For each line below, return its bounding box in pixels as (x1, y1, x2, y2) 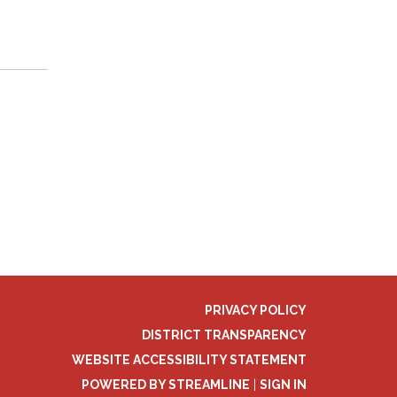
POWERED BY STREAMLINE (82, 377, 250, 392)
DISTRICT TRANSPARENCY (142, 327, 307, 342)
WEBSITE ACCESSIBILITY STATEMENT (72, 352, 307, 367)
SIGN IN (260, 377, 307, 392)
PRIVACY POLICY (205, 302, 307, 317)
